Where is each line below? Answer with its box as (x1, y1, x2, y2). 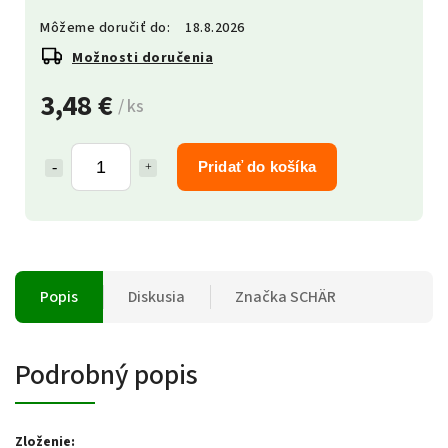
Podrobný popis (15, 355, 198, 395)
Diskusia (128, 286, 185, 308)
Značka (235, 286, 287, 308)
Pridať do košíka (197, 158, 317, 175)
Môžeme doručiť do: (40, 18, 170, 38)
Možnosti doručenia (72, 48, 213, 68)
